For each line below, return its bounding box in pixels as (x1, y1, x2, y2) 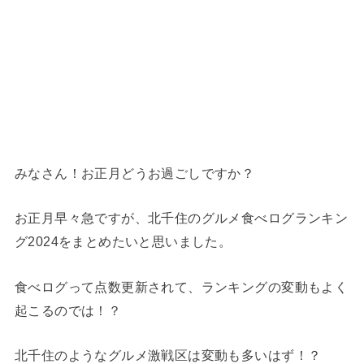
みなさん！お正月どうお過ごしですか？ (14, 165, 255, 180)
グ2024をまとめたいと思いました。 (14, 234, 232, 249)
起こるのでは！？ (14, 302, 122, 318)
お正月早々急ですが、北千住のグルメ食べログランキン (14, 210, 349, 226)
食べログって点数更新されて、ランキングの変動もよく (14, 279, 349, 294)
